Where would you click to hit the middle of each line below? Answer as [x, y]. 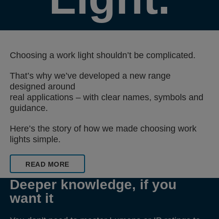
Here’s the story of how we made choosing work [103, 129]
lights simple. [35, 139]
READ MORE [47, 164]
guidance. [29, 108]
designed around [43, 87]
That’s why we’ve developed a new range [90, 76]
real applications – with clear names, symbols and [107, 97]
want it [32, 198]
